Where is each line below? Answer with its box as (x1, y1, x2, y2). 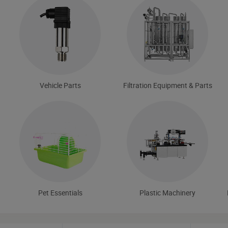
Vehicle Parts (39, 80, 81, 90)
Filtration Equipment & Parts (123, 80, 212, 90)
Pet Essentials (38, 187, 82, 197)
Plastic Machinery (139, 187, 196, 197)
